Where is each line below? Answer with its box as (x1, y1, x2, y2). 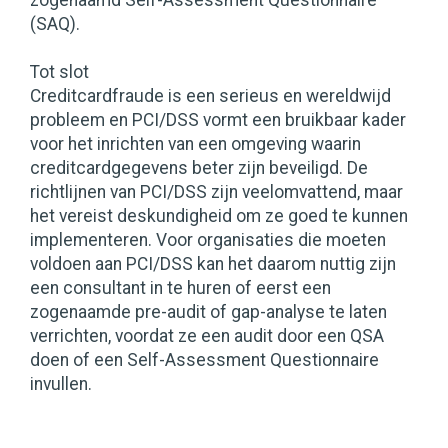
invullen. (30, 374, 92, 395)
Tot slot (30, 62, 89, 83)
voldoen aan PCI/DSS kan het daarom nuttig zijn (30, 254, 396, 275)
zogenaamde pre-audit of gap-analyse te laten (30, 302, 387, 323)
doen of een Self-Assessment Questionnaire (30, 350, 379, 371)
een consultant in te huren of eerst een (30, 278, 331, 299)
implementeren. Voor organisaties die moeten (30, 230, 386, 251)
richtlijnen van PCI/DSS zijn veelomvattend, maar (30, 182, 403, 203)
